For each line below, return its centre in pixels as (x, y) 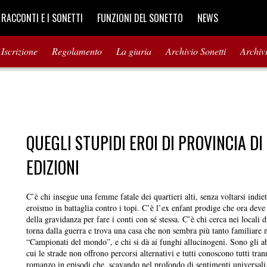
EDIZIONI (53, 167)
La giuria (134, 51)
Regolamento (77, 51)
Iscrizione (19, 51)
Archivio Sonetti (196, 51)
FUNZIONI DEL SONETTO (140, 18)
